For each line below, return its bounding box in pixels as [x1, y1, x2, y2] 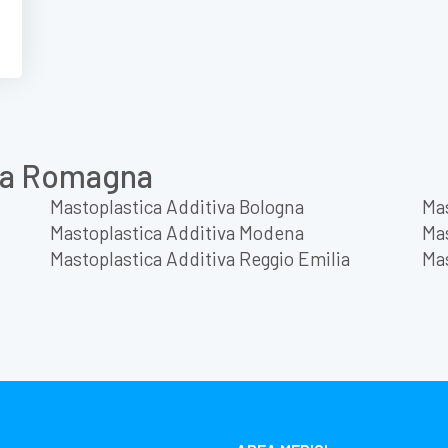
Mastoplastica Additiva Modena [50, 220, 304, 244]
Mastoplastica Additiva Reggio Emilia [50, 246, 350, 270]
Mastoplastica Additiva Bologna [50, 194, 304, 218]
